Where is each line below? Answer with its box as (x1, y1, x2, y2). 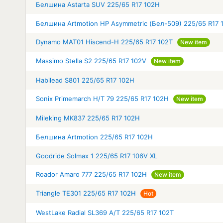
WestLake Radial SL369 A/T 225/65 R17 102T (36, 208, 174, 217)
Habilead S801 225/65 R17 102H (36, 76, 134, 84)
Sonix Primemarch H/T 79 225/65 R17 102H (36, 94, 169, 103)
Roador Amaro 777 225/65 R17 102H (36, 170, 147, 178)
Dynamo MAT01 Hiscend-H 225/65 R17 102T (36, 37, 173, 46)
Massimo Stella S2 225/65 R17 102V (36, 56, 146, 65)
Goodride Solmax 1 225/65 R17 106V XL (36, 151, 157, 160)
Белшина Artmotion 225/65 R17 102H (36, 132, 153, 141)
